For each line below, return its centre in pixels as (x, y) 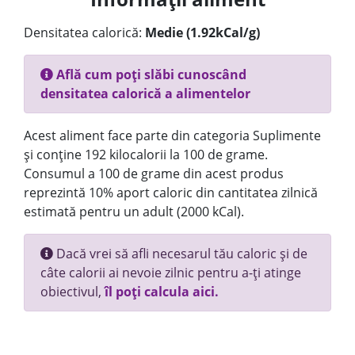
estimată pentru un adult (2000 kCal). (134, 212)
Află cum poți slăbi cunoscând (150, 74)
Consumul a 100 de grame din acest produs (154, 174)
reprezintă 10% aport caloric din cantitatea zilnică (171, 193)
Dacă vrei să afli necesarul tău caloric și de (180, 254)
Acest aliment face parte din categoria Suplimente (172, 136)
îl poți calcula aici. (162, 292)
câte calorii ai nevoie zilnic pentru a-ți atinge (171, 273)
